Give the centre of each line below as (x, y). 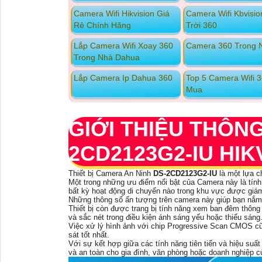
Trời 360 (201, 25)
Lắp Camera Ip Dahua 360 (123, 78)
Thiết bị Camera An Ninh (111, 174)
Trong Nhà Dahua (106, 58)
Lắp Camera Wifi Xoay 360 (123, 46)
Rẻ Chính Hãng (102, 25)
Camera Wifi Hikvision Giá (121, 14)
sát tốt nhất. (89, 235)
